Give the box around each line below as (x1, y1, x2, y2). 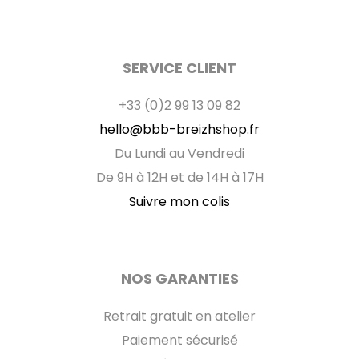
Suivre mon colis (129, 192, 230, 213)
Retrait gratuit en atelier (103, 307, 256, 328)
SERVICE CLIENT (123, 57, 236, 82)
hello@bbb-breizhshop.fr (99, 120, 260, 141)
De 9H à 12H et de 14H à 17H (95, 168, 264, 189)
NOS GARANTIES (120, 268, 239, 292)
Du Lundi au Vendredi (115, 144, 244, 165)
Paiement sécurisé (121, 331, 238, 352)
